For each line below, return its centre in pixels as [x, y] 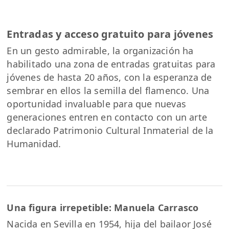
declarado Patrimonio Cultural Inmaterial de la [110, 131]
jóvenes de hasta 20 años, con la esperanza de [109, 77]
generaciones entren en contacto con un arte [107, 117]
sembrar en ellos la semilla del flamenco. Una [108, 91]
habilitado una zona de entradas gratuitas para [111, 64]
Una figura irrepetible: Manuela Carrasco [103, 207]
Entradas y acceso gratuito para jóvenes [110, 34]
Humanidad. [34, 144]
